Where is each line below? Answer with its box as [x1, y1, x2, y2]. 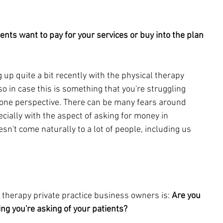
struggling [147, 84, 188, 95]
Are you [172, 190, 203, 201]
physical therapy [121, 70, 186, 81]
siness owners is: [104, 190, 172, 201]
